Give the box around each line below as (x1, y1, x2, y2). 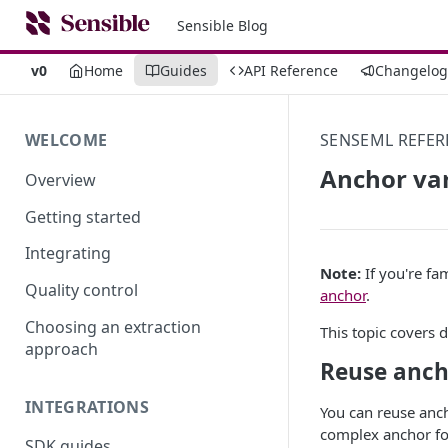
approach (25, 337, 98, 360)
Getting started (25, 205, 141, 228)
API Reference (244, 60, 338, 80)
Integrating (25, 242, 111, 265)
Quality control (25, 279, 138, 302)
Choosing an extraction (25, 315, 201, 338)
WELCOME (25, 129, 108, 151)
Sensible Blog (177, 15, 269, 35)
